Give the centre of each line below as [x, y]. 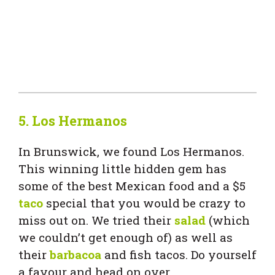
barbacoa [76, 254]
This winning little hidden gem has [122, 168]
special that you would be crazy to [144, 203]
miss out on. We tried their [96, 220]
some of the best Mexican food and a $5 [132, 185]
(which [228, 220]
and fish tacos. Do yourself [179, 254]
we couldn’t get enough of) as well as [126, 237]
